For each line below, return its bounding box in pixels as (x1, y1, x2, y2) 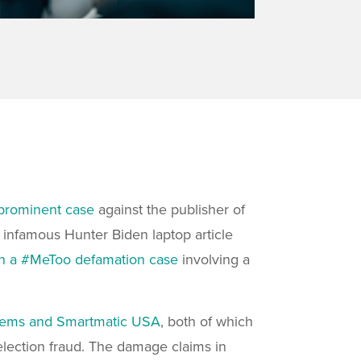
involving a (178, 251, 250, 268)
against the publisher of (94, 201, 245, 218)
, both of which (160, 313, 253, 330)
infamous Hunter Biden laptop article (3, 226, 233, 243)
